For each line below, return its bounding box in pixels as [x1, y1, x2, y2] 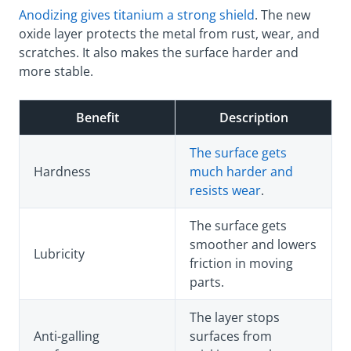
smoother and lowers [190, 236, 317, 254]
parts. [190, 273, 224, 291]
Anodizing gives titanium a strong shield [19, 6, 255, 24]
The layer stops [190, 309, 280, 327]
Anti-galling [34, 327, 100, 346]
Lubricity [34, 245, 85, 263]
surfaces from [190, 327, 272, 346]
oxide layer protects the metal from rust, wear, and [19, 25, 320, 43]
